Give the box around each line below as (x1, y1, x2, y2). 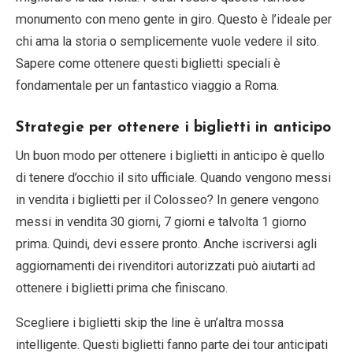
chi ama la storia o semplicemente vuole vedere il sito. (16, 33, 319, 49)
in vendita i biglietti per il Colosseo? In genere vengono (16, 191, 319, 207)
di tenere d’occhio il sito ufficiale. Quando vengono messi (16, 169, 331, 185)
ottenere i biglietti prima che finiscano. (16, 280, 228, 295)
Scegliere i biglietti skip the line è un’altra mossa (16, 314, 284, 330)
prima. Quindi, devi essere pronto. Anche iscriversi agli (16, 236, 317, 251)
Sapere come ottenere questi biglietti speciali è (16, 55, 281, 71)
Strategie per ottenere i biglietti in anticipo (16, 120, 332, 136)
